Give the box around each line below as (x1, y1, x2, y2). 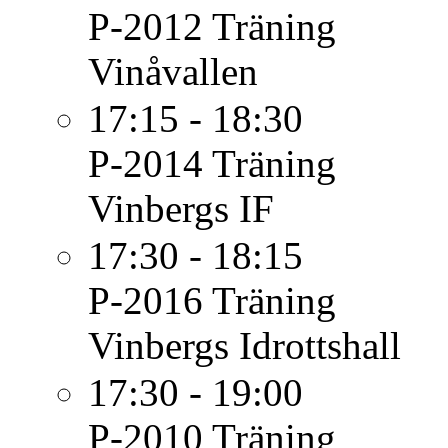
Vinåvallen (88, 50, 258, 93)
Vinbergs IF (88, 187, 274, 230)
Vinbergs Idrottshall (88, 324, 401, 367)
